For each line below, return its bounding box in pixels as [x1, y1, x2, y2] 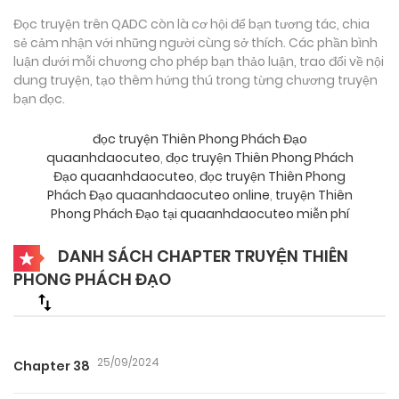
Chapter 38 [13, 356, 90, 375]
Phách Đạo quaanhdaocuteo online [46, 185, 270, 204]
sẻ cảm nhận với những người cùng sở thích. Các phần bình [13, 33, 378, 52]
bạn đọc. [13, 89, 65, 108]
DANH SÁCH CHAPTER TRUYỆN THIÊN [54, 244, 348, 267]
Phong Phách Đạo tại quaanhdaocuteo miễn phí [50, 204, 349, 223]
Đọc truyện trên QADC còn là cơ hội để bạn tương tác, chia [13, 14, 370, 33]
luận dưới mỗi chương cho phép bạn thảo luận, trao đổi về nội [13, 52, 384, 70]
